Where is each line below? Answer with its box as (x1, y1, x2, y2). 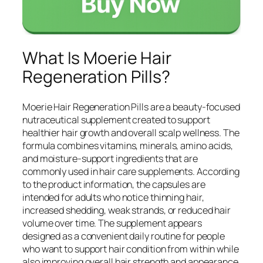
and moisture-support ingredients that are (22, 151, 198, 165)
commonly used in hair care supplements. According (22, 164, 240, 178)
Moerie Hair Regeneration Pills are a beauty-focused (22, 100, 240, 113)
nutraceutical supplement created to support (22, 113, 210, 126)
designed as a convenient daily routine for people (22, 229, 225, 242)
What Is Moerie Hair (22, 46, 172, 70)
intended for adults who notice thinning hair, (22, 190, 204, 204)
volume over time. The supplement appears (22, 216, 202, 230)
